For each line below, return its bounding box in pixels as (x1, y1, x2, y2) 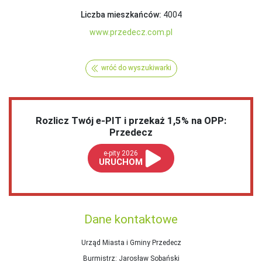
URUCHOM (99, 157, 143, 168)
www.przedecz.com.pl (89, 27, 173, 37)
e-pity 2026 (104, 149, 139, 158)
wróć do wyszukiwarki (101, 64, 171, 73)
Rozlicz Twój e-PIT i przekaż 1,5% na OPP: (36, 115, 226, 127)
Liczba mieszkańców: (80, 9, 161, 19)
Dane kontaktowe (84, 212, 178, 227)
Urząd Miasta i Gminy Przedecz (81, 239, 181, 247)
